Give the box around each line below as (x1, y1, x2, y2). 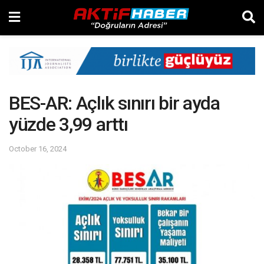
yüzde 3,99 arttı (9, 113, 128, 136)
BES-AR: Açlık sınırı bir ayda (9, 92, 220, 115)
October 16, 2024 (9, 144, 67, 153)
